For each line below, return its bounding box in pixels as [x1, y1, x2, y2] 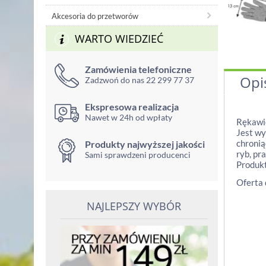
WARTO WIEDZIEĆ [75, 31, 163, 46]
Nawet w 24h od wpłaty [85, 112, 172, 122]
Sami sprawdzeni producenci [85, 150, 191, 160]
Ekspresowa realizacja [85, 101, 179, 112]
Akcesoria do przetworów [52, 11, 138, 21]
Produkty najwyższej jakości [85, 138, 205, 150]
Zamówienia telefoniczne [85, 64, 192, 75]
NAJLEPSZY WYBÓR [87, 199, 181, 213]
